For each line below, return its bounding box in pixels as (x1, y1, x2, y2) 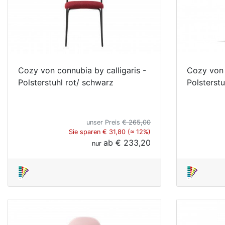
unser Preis (86, 118, 122, 126)
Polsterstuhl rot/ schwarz (18, 77, 114, 87)
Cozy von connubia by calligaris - (18, 65, 146, 75)
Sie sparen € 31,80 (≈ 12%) (69, 128, 151, 136)
